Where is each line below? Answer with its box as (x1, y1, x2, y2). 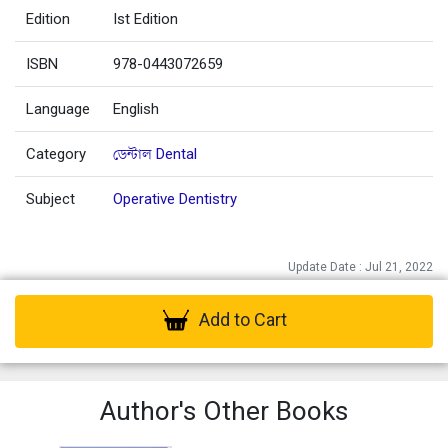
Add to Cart (198, 309, 287, 331)
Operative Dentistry (113, 189, 238, 208)
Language (26, 99, 91, 118)
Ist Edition (113, 9, 179, 28)
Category (26, 144, 87, 163)
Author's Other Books (100, 396, 348, 427)
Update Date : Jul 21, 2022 (288, 259, 433, 274)
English (113, 99, 160, 118)
